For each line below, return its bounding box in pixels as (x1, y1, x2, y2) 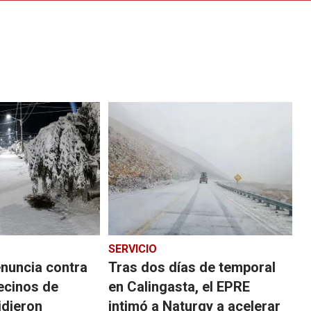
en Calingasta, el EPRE (108, 278, 250, 295)
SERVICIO (108, 242, 157, 255)
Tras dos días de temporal (108, 258, 276, 276)
